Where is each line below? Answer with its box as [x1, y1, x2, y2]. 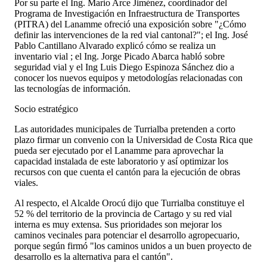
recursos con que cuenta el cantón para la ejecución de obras [14, 166, 240, 177]
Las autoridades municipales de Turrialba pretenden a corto [14, 123, 235, 134]
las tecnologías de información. [14, 83, 131, 94]
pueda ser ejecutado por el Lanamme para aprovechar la [14, 145, 223, 156]
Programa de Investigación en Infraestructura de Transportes [14, 8, 240, 18]
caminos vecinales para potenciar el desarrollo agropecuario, [14, 229, 240, 240]
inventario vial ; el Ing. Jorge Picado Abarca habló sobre [14, 51, 225, 61]
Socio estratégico [14, 103, 78, 114]
